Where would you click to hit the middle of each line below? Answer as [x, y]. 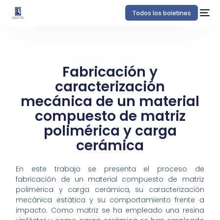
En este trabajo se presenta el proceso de [110, 169]
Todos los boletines [161, 13]
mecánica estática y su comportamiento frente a [110, 200]
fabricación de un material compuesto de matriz [110, 179]
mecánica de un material [110, 101]
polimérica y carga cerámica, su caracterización [110, 190]
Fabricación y [110, 72]
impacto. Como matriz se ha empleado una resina [110, 210]
